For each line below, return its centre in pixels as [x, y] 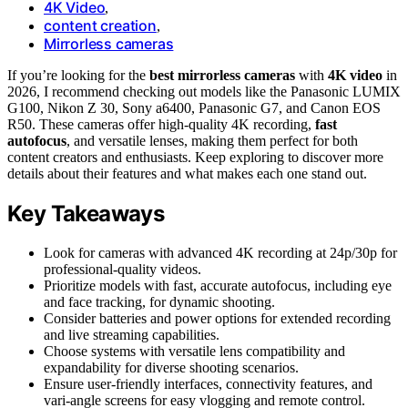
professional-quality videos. [122, 269]
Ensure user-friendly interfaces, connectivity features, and [208, 383]
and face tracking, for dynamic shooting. [159, 301]
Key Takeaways [86, 213]
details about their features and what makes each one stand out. [187, 173]
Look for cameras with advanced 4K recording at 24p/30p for [220, 252]
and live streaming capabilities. [132, 334]
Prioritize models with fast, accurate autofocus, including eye [218, 285]
